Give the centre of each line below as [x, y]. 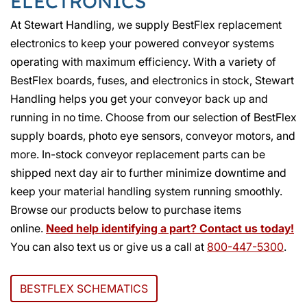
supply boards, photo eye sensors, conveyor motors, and [153, 136]
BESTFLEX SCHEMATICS [84, 289]
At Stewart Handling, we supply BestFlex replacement [146, 25]
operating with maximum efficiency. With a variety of [143, 62]
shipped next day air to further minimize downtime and [148, 173]
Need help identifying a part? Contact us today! [170, 229]
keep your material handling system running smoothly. [146, 192]
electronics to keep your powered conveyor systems [142, 44]
